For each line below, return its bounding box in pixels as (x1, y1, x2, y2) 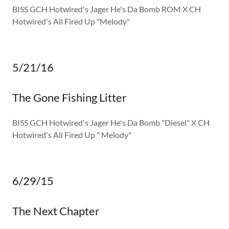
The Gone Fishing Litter (12, 90, 127, 104)
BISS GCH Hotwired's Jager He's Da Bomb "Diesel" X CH (12, 117, 210, 127)
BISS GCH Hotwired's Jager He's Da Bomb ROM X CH (12, 4, 201, 14)
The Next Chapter (12, 203, 100, 218)
